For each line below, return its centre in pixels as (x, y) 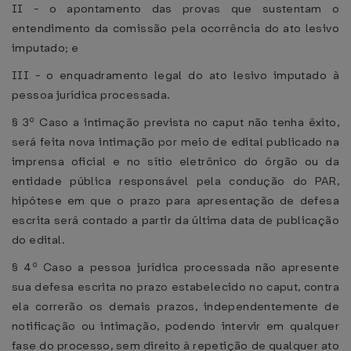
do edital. (38, 240)
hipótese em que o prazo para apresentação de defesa (175, 201)
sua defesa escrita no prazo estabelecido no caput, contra (175, 287)
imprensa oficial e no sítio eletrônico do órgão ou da (175, 161)
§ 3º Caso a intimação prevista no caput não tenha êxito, (175, 122)
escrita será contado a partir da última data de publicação (175, 220)
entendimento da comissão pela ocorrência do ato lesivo (175, 28)
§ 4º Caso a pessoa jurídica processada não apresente (175, 267)
